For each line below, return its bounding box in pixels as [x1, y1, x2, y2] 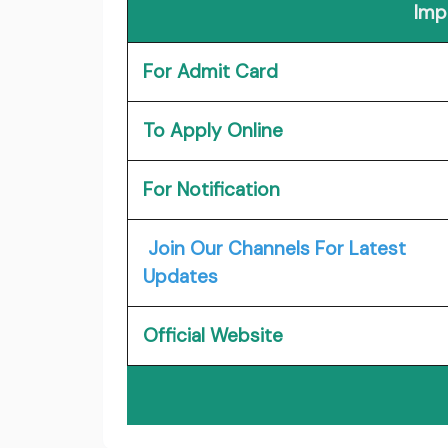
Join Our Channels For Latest [148, 236, 406, 262]
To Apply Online [143, 118, 283, 144]
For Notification [143, 177, 280, 203]
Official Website [143, 323, 283, 349]
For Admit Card [143, 59, 278, 85]
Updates [143, 264, 218, 290]
